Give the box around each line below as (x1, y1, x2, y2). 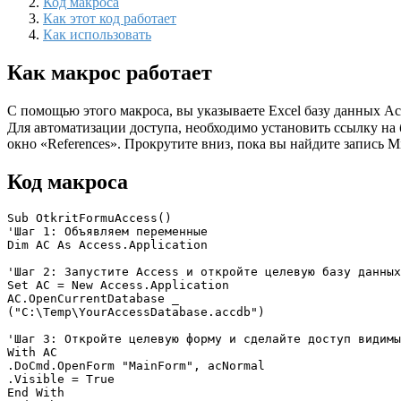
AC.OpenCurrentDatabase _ (7, 292, 179, 306)
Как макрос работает (7, 60, 212, 84)
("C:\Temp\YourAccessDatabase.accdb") (7, 305, 265, 320)
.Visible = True (7, 372, 115, 387)
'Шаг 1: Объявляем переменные (7, 225, 208, 239)
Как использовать (43, 26, 151, 42)
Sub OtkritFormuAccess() (7, 211, 172, 226)
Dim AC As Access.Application (7, 238, 208, 252)
